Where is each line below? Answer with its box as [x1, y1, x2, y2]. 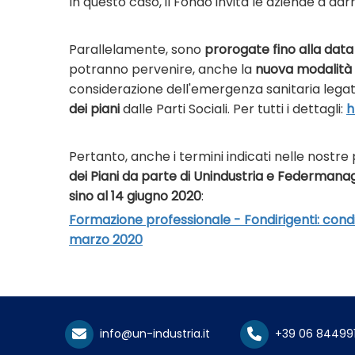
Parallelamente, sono [69, 40, 204, 59]
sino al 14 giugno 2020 [69, 186, 201, 205]
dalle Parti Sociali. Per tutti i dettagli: [120, 99, 346, 118]
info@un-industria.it [94, 325, 210, 342]
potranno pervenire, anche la [69, 59, 255, 78]
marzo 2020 [69, 230, 143, 249]
